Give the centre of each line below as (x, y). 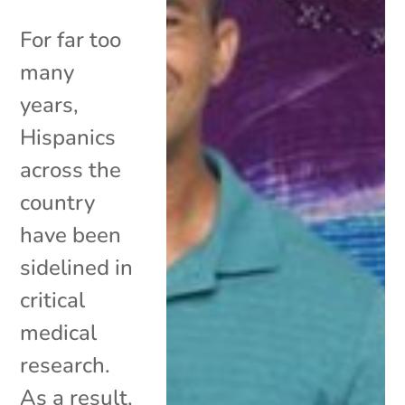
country (58, 202)
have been (71, 235)
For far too (71, 39)
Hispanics (68, 137)
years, (50, 104)
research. (66, 365)
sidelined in (77, 267)
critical (53, 300)
